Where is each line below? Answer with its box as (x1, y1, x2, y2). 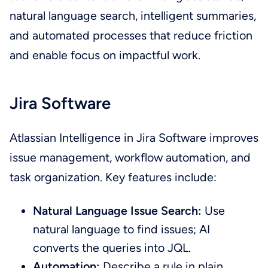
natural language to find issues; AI (33, 221, 211, 236)
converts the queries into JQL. (33, 240, 191, 255)
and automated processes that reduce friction (9, 28, 252, 43)
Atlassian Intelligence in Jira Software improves (9, 130, 258, 145)
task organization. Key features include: (9, 169, 220, 184)
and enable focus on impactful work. (9, 48, 200, 63)
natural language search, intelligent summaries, (9, 8, 256, 23)
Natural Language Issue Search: (33, 203, 202, 218)
